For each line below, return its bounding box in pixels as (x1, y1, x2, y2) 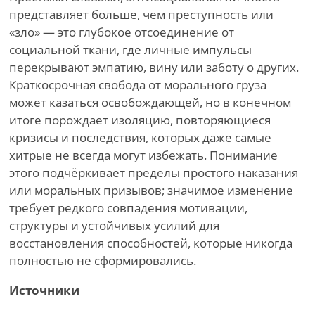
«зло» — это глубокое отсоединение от (9, 24, 234, 41)
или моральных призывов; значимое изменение (9, 182, 293, 199)
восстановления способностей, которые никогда (9, 235, 292, 252)
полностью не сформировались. (9, 252, 196, 269)
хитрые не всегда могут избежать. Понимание (9, 147, 278, 164)
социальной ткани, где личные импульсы (9, 41, 252, 58)
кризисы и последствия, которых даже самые (9, 129, 271, 146)
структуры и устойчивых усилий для (9, 217, 219, 234)
